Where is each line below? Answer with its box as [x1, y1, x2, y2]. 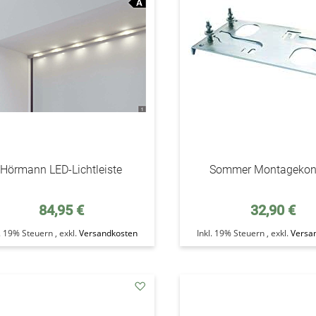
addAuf [138, 294, 174, 308]
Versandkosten [78, 227, 138, 239]
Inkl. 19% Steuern [197, 227, 267, 239]
